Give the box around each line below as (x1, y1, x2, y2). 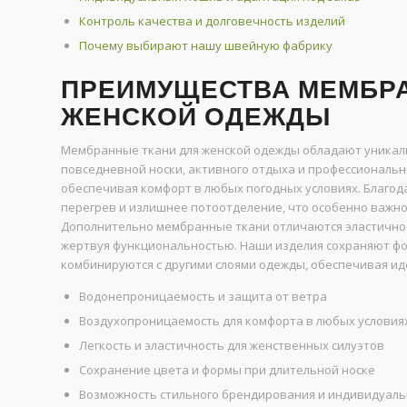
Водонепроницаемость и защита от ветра (79, 288, 327, 305)
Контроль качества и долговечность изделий (79, 13, 345, 30)
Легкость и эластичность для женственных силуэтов (79, 337, 384, 354)
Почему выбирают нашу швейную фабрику (79, 37, 333, 55)
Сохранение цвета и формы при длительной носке (79, 362, 375, 379)
